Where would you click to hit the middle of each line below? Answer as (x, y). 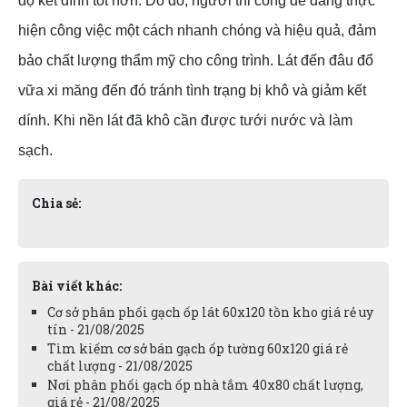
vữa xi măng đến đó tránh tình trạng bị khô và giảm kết (192, 91)
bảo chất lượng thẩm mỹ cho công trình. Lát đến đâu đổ (196, 61)
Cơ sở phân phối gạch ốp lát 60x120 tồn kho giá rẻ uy (210, 313)
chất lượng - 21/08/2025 (120, 366)
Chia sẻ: (56, 203)
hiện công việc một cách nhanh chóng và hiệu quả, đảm (197, 31)
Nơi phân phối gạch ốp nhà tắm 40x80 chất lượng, (205, 385)
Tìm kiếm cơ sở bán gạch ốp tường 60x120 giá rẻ (198, 349)
